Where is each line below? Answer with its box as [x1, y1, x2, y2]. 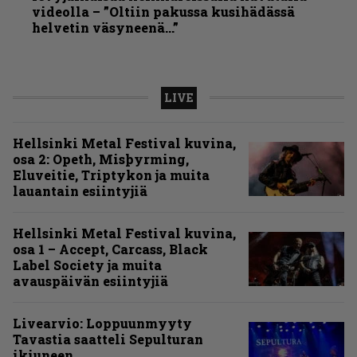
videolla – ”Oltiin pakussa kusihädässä [32, 3, 295, 21]
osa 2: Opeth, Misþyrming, [13, 151, 189, 168]
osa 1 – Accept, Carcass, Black [13, 241, 208, 258]
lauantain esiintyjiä [13, 182, 147, 200]
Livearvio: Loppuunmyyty [13, 315, 192, 332]
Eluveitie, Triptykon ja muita [13, 167, 210, 184]
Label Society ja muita [13, 257, 162, 274]
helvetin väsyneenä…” [32, 19, 178, 37]
